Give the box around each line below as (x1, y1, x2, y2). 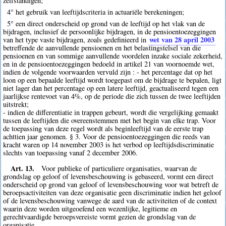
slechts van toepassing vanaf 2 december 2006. (3, 148, 138, 158)
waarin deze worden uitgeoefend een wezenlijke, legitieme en (3, 203, 178, 213)
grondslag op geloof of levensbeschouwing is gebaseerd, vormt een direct (3, 171, 214, 181)
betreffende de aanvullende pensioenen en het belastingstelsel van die (3, 43, 201, 53)
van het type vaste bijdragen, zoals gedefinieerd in (3, 35, 149, 45)
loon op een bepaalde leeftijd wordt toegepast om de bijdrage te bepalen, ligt (3, 75, 222, 85)
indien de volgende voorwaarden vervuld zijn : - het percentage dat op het (3, 67, 213, 77)
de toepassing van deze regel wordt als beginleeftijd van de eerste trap (3, 124, 204, 134)
